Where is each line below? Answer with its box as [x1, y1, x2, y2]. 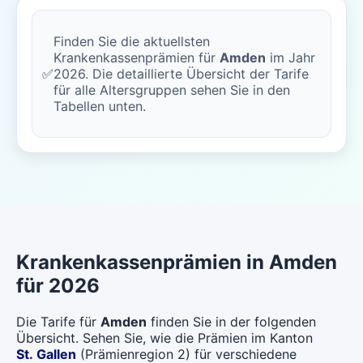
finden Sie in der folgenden [147, 313, 316, 330]
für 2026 [16, 273, 100, 297]
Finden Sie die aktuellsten [53, 33, 210, 49]
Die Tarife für [16, 313, 100, 330]
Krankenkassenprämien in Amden [16, 250, 337, 274]
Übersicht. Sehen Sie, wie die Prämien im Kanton [16, 329, 313, 346]
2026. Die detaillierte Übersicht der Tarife [53, 66, 309, 82]
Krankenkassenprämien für [53, 49, 220, 66]
